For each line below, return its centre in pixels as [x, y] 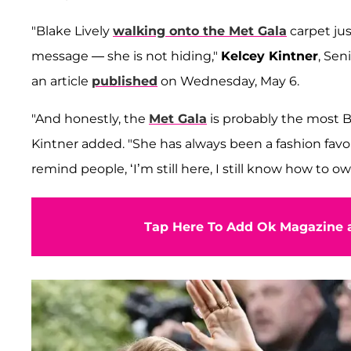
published [125, 81]
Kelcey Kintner [270, 56]
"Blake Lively [72, 31]
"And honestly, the [90, 118]
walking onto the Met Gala [200, 31]
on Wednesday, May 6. [228, 81]
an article [62, 81]
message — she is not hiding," [126, 56]
